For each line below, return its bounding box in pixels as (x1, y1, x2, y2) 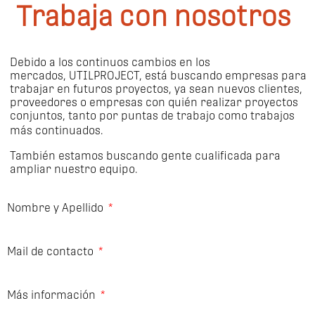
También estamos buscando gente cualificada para (10, 149, 281, 163)
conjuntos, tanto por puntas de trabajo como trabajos (10, 109, 295, 123)
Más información (7, 288, 98, 302)
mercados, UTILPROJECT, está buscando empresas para (10, 69, 307, 83)
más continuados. (10, 124, 110, 138)
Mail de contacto (7, 245, 96, 259)
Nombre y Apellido (7, 201, 106, 215)
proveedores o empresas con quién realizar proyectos (10, 96, 298, 110)
